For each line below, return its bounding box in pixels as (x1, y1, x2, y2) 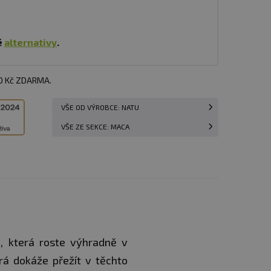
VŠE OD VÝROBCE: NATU (61, 103, 139, 112)
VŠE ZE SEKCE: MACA (61, 122, 129, 131)
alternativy (4, 36, 57, 48)
